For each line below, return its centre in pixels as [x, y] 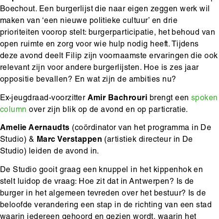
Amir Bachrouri [118, 99]
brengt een [170, 99]
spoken [205, 99]
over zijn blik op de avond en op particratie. [107, 110]
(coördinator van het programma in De [141, 129]
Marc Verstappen [68, 141]
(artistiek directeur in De [148, 141]
